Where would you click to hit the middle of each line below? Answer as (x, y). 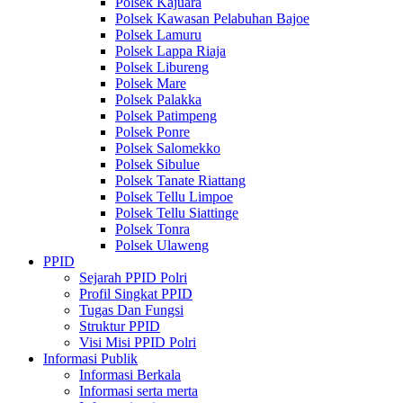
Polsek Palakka (158, 99)
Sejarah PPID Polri (133, 278)
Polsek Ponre (152, 132)
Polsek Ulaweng (162, 245)
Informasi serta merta (139, 391)
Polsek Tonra (152, 229)
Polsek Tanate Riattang (180, 180)
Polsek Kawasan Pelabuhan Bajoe (212, 18)
